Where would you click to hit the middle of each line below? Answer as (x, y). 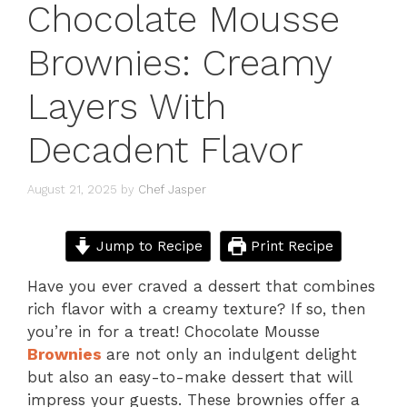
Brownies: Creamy (179, 64)
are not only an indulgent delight (232, 354)
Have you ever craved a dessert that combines (201, 286)
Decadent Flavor (165, 151)
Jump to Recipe (147, 246)
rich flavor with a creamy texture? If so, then (197, 308)
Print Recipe (289, 246)
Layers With (127, 107)
